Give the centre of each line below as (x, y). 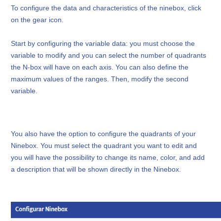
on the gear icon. (37, 19)
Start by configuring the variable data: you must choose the (103, 43)
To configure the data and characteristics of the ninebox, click (106, 8)
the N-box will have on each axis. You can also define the (100, 67)
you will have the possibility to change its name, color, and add (108, 157)
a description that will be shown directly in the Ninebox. (96, 169)
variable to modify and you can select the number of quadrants (109, 55)
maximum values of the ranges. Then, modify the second (100, 79)
